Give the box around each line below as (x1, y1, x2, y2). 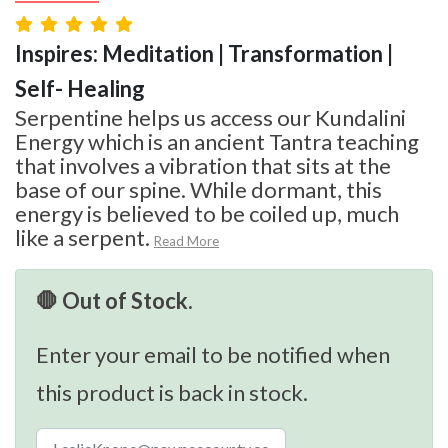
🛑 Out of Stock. (36, 286, 193, 314)
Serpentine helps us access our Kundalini (15, 103, 406, 131)
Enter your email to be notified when (36, 340, 390, 368)
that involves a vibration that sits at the (15, 151, 391, 179)
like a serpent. (15, 223, 150, 251)
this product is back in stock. (36, 378, 308, 406)
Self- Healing (15, 74, 145, 102)
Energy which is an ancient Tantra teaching (15, 127, 419, 155)
